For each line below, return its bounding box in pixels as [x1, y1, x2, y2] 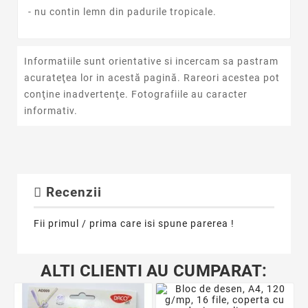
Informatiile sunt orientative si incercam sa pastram [24, 55, 278, 67]
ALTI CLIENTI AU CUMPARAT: [41, 261, 267, 280]
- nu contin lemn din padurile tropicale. [28, 6, 217, 18]
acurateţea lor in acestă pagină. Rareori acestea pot [24, 71, 280, 83]
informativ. [24, 104, 78, 116]
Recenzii [42, 184, 102, 200]
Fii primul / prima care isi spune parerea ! [34, 217, 234, 229]
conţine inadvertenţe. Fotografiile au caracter [24, 88, 247, 100]
